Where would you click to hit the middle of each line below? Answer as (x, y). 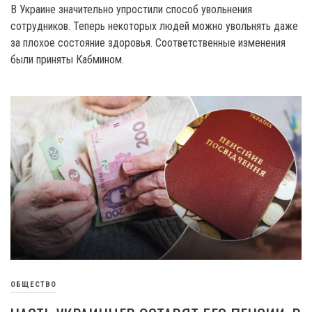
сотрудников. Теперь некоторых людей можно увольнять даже (154, 26)
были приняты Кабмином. (67, 59)
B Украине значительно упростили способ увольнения (131, 9)
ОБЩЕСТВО (33, 284)
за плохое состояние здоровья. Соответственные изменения (148, 42)
